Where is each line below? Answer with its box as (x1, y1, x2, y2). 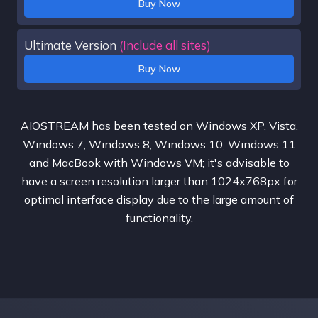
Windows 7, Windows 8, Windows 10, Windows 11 (22, 136, 296, 151)
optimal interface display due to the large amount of (24, 192, 294, 207)
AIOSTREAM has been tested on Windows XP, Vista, (20, 118, 298, 133)
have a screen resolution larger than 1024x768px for (21, 173, 297, 188)
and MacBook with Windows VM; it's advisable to (28, 155, 290, 170)
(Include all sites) (119, 37, 211, 53)
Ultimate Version (24, 37, 119, 53)
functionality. (125, 210, 193, 225)
